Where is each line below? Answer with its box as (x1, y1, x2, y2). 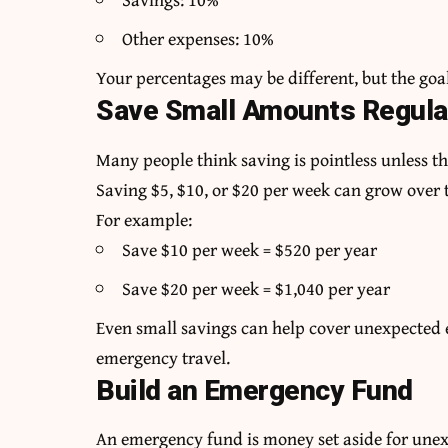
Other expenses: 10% (122, 25, 275, 53)
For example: (96, 205, 193, 233)
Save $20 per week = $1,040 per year (122, 274, 391, 302)
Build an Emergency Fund (96, 373, 413, 407)
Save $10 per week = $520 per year (122, 235, 378, 263)
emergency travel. (96, 343, 231, 371)
